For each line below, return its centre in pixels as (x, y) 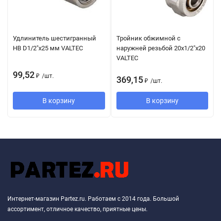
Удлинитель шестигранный (55, 38)
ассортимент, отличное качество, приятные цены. (77, 209)
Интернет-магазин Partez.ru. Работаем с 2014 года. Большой (93, 199)
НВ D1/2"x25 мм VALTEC (48, 48)
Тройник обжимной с (148, 38)
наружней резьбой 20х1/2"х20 (161, 48)
